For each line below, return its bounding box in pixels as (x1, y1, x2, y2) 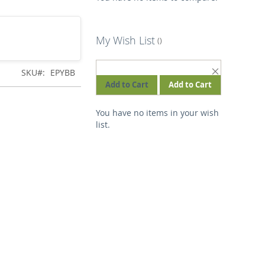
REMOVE (220, 64, 257, 76)
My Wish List (96, 33, 156, 47)
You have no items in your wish (96, 106, 219, 118)
